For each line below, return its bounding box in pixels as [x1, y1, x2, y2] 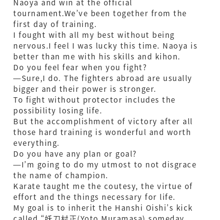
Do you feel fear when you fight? [13, 62, 147, 73]
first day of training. [13, 19, 97, 29]
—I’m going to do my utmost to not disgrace [13, 159, 196, 170]
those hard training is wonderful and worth [13, 127, 191, 137]
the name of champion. [13, 170, 109, 181]
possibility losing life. [13, 105, 102, 116]
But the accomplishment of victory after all [13, 116, 193, 127]
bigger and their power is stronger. [13, 83, 157, 94]
